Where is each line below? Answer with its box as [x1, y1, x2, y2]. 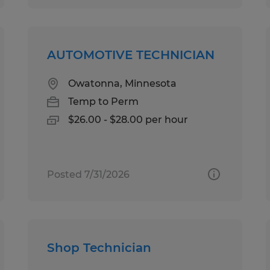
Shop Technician [47, 240, 152, 255]
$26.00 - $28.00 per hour [68, 113, 189, 125]
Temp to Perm [68, 95, 139, 107]
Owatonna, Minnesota [68, 77, 177, 89]
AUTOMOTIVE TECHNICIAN [47, 47, 215, 62]
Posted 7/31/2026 [47, 168, 130, 180]
